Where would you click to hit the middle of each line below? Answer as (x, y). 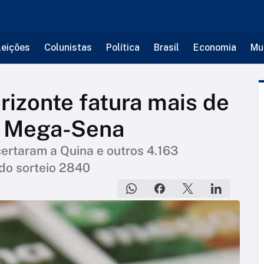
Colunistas (68, 47)
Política (123, 47)
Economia (214, 47)
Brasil (166, 47)
